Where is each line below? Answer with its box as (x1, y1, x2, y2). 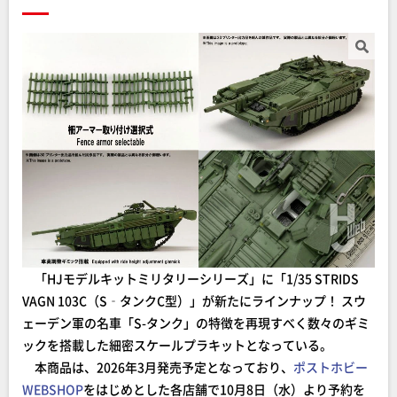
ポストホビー (293, 358, 368, 376)
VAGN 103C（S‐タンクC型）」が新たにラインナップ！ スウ (22, 292, 366, 309)
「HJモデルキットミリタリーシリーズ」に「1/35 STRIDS (22, 269, 359, 287)
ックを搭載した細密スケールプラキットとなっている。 (22, 336, 332, 354)
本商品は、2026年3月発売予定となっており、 (22, 358, 293, 376)
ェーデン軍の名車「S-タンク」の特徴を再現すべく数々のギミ (22, 314, 370, 331)
